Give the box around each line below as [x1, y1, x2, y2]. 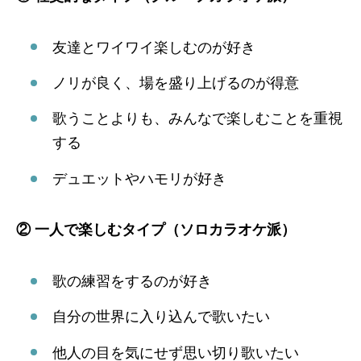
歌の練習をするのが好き [52, 272, 212, 289]
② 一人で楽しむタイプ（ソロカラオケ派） [16, 221, 296, 238]
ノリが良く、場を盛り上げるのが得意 [52, 74, 299, 91]
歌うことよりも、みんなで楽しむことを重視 [52, 110, 342, 127]
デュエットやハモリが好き [52, 170, 226, 187]
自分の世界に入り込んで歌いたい [52, 309, 270, 326]
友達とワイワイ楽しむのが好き [52, 39, 255, 56]
